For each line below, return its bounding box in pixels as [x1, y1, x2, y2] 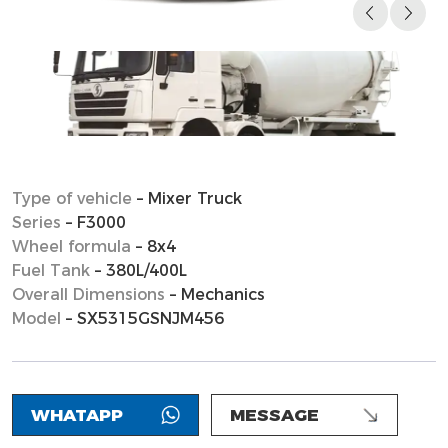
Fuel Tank [11, 260, 90, 280]
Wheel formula [11, 236, 131, 256]
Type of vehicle [11, 188, 132, 208]
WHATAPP [30, 405, 123, 426]
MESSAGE [230, 405, 320, 426]
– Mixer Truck [131, 188, 242, 208]
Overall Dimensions [11, 284, 165, 304]
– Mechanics [164, 284, 265, 304]
